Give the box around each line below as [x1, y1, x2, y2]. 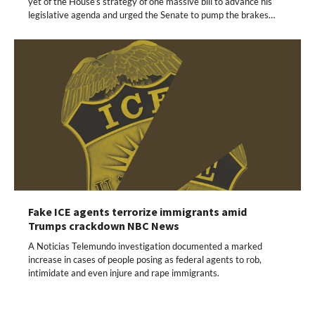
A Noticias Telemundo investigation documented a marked [28, 240, 262, 252]
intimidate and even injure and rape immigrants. [28, 266, 219, 278]
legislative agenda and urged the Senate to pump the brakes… [28, 9, 275, 21]
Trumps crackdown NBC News [28, 218, 179, 233]
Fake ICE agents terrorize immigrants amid [28, 204, 247, 219]
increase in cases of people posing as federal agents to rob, [28, 253, 262, 265]
